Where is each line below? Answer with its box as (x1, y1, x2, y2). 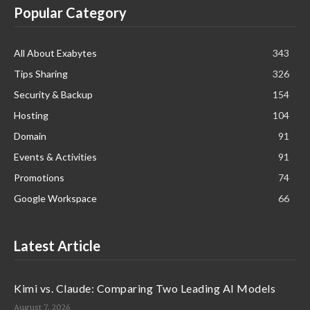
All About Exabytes (14, 46, 97, 59)
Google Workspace (14, 192, 97, 204)
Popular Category (14, 3, 127, 21)
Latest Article (14, 237, 100, 254)
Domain (14, 129, 46, 142)
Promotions (14, 171, 64, 183)
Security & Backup (14, 88, 93, 100)
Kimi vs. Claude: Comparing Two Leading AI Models (14, 281, 275, 295)
